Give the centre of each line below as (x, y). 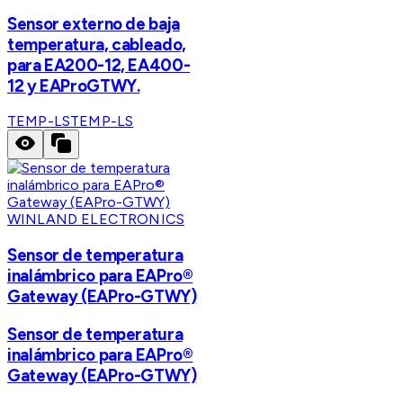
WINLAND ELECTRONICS (96, 219)
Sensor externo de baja (94, 23)
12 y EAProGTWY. (74, 85)
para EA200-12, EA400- (99, 65)
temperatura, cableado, (97, 44)
